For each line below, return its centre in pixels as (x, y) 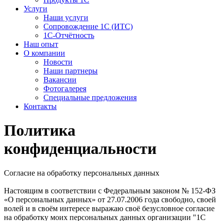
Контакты (40, 106)
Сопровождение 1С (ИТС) (88, 26)
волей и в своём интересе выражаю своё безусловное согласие (109, 208)
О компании (44, 53)
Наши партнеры (71, 71)
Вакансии (60, 80)
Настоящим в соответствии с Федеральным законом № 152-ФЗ (110, 190)
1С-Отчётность (69, 35)
